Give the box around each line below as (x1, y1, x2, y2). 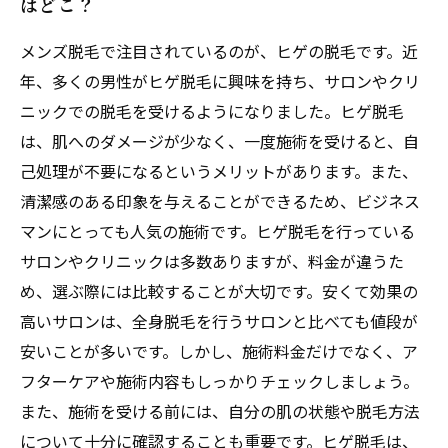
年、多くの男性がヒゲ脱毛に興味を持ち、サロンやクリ (20, 69, 420, 93)
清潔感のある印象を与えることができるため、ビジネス (20, 189, 420, 213)
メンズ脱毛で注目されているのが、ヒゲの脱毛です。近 (20, 39, 418, 63)
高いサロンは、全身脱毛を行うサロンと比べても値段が (20, 309, 418, 333)
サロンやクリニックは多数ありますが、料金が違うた (20, 249, 404, 273)
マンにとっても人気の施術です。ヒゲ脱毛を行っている (20, 219, 415, 243)
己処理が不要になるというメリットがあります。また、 (20, 159, 418, 183)
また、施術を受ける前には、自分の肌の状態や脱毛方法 (20, 399, 420, 423)
